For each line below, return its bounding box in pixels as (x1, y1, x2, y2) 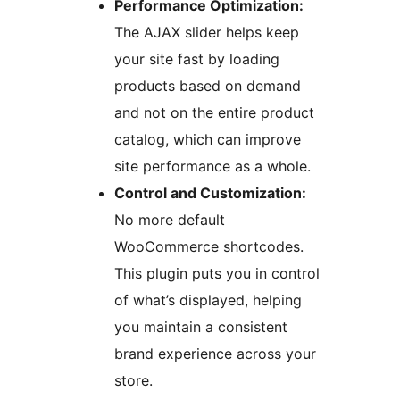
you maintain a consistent (114, 318, 287, 337)
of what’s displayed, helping (114, 291, 302, 310)
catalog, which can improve (114, 130, 301, 149)
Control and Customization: (114, 184, 306, 203)
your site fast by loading (114, 50, 279, 69)
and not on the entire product (114, 104, 314, 122)
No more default (114, 211, 225, 229)
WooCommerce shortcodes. (114, 237, 304, 256)
